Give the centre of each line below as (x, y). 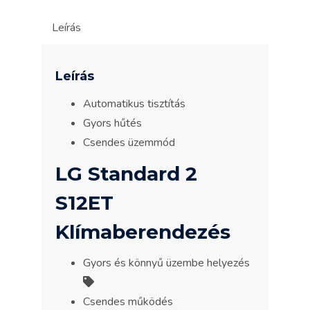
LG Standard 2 (129, 174)
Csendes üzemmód (129, 143)
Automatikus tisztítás (134, 104)
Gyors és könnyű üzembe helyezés (166, 263)
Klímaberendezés (143, 232)
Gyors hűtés (112, 123)
